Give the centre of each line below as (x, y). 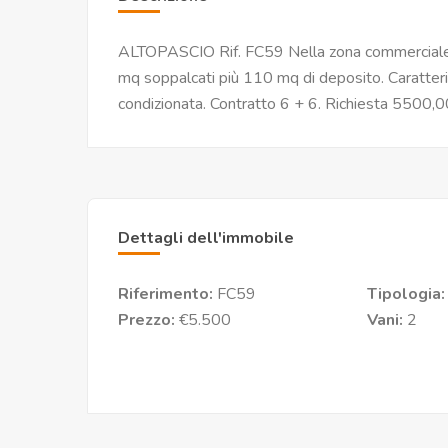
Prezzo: (148, 320)
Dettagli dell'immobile (206, 238)
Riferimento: (167, 294)
